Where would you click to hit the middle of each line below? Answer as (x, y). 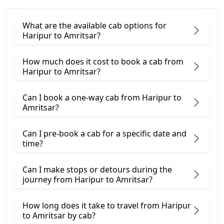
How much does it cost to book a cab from (103, 61)
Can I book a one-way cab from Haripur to (102, 97)
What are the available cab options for (94, 25)
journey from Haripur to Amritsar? (87, 179)
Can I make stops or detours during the (97, 169)
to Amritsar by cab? (59, 215)
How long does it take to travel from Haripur (107, 205)
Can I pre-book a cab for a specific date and (104, 133)
